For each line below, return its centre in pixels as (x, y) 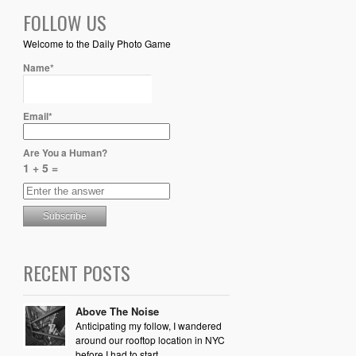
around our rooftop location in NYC (150, 340)
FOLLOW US (64, 23)
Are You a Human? (65, 153)
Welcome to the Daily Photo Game (97, 44)
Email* (37, 116)
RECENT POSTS (76, 273)
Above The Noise (117, 311)
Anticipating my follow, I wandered (148, 326)
